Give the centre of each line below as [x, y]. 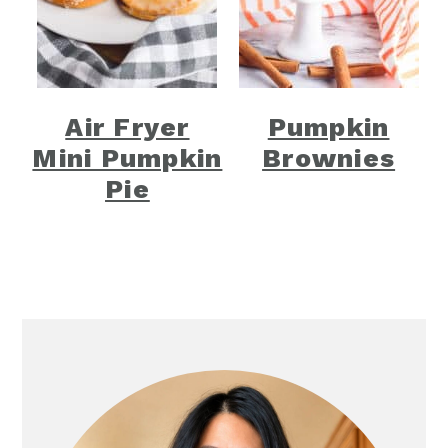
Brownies [329, 158]
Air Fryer [127, 127]
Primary [62, 330]
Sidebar [61, 353]
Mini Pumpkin [127, 158]
